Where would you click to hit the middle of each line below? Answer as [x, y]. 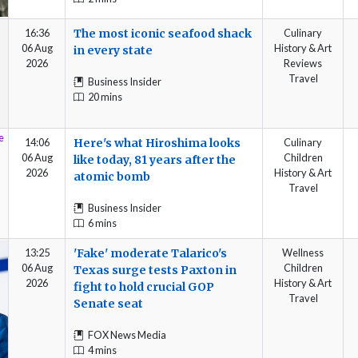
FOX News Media [127, 335]
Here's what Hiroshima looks [157, 143]
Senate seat [108, 303]
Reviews [303, 63]
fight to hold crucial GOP [144, 286]
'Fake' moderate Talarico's [150, 253]
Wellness [303, 252]
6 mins [102, 223]
